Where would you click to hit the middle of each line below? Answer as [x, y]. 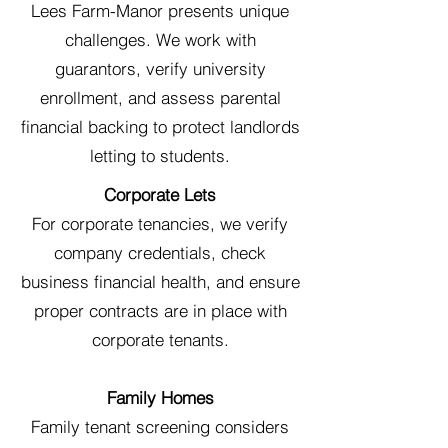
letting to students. [160, 155]
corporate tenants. [160, 339]
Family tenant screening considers [160, 426]
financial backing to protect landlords [160, 126]
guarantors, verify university [160, 68]
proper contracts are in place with [160, 310]
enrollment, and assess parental [160, 97]
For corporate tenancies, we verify [160, 223]
